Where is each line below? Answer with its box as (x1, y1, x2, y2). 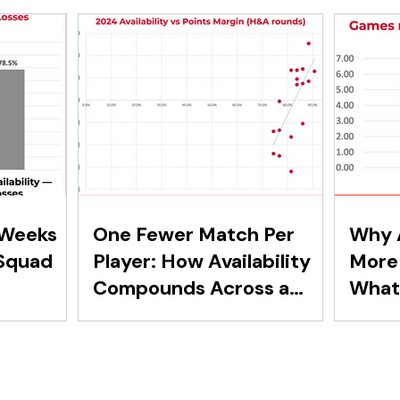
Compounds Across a (93, 275, 289, 301)
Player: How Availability (93, 248, 311, 274)
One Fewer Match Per (93, 221, 295, 247)
